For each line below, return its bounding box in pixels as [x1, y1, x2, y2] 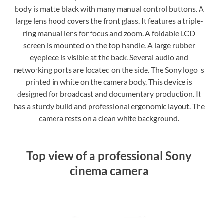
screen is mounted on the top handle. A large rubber [23, 40, 195, 50]
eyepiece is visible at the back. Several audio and [30, 52, 188, 62]
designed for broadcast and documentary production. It [17, 89, 201, 98]
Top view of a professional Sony [26, 148, 192, 163]
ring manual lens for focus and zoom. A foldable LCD [23, 28, 195, 37]
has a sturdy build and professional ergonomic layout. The [13, 101, 205, 110]
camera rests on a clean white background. [39, 113, 179, 123]
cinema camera [69, 163, 149, 178]
